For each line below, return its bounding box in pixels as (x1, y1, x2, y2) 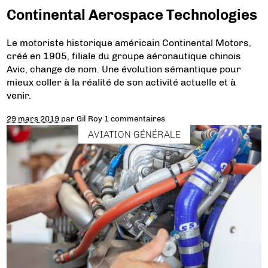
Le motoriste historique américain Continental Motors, (7, 36, 252, 48)
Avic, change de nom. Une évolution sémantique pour (7, 63, 242, 75)
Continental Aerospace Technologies (7, 5, 258, 23)
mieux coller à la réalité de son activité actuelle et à (7, 76, 236, 88)
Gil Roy (77, 113, 103, 123)
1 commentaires (104, 113, 166, 123)
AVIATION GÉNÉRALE (87, 128, 181, 140)
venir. (7, 89, 32, 101)
